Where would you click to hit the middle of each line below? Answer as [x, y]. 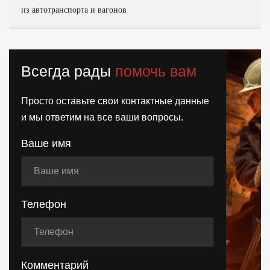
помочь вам [156, 71]
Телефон [44, 204]
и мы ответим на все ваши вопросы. [102, 117]
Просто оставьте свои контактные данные [115, 101]
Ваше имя [46, 143]
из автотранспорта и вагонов [74, 10]
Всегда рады [68, 71]
